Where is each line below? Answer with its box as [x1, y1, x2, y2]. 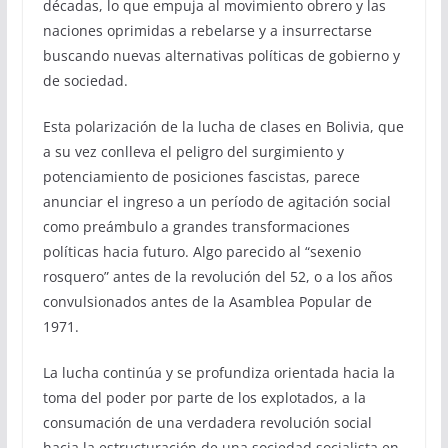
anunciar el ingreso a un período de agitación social [42, 191, 391, 211]
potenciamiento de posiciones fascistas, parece [42, 166, 360, 186]
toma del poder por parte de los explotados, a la [42, 387, 366, 407]
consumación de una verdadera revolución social [42, 412, 372, 432]
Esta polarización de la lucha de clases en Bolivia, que [42, 116, 404, 136]
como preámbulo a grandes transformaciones [42, 216, 350, 236]
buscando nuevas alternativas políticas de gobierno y [42, 45, 400, 65]
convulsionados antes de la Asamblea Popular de [42, 291, 372, 311]
